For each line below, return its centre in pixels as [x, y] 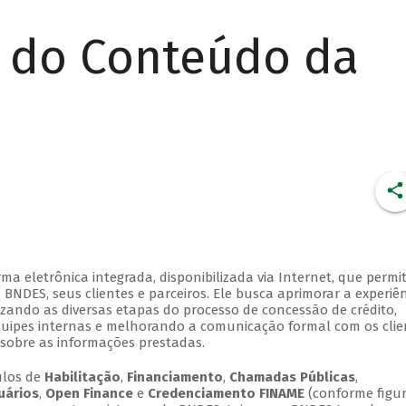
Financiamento [174, 377]
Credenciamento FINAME [226, 394]
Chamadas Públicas [292, 377]
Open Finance [89, 394]
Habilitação [82, 377]
